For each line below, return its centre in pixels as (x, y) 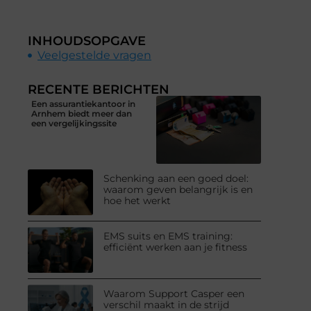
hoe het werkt (137, 201)
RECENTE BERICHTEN (99, 89)
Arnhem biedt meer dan (82, 113)
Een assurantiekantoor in (83, 103)
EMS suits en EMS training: (168, 236)
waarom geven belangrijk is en (178, 190)
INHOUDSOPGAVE (87, 41)
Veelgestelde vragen (94, 55)
